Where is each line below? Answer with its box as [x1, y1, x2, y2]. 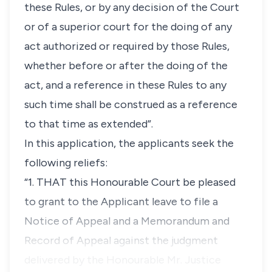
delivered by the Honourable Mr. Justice [24, 253, 221, 267]
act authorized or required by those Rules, [24, 39, 229, 53]
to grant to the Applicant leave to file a [24, 195, 218, 208]
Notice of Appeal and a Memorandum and [24, 214, 229, 228]
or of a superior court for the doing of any [24, 20, 232, 33]
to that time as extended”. [24, 117, 153, 131]
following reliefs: [24, 156, 107, 169]
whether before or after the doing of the [24, 59, 228, 72]
